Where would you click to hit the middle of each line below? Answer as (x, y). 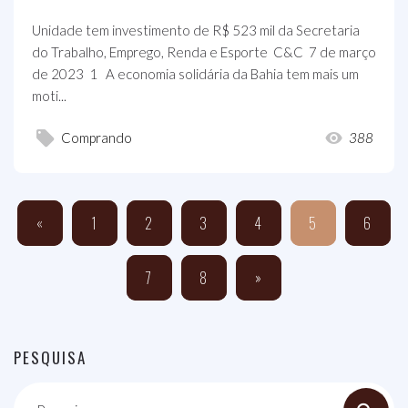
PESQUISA (51, 357)
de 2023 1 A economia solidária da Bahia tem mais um (195, 73)
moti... (49, 95)
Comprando (97, 138)
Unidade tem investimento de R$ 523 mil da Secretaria (196, 30)
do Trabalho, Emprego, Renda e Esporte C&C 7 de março (204, 51)
